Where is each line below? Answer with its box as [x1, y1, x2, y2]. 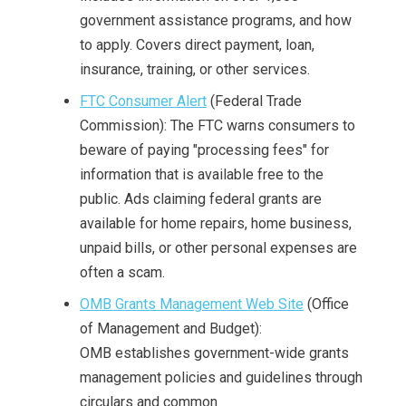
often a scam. [80, 264, 165, 281]
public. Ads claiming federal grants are [80, 190, 322, 208]
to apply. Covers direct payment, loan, [80, 36, 314, 53]
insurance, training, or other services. [80, 61, 310, 78]
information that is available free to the [80, 166, 324, 183]
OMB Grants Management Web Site [80, 295, 304, 313]
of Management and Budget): [80, 320, 262, 337]
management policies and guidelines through [80, 369, 362, 386]
